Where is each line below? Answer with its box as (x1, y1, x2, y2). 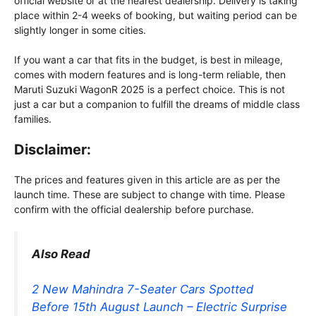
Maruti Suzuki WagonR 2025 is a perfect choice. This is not (14, 83, 285, 95)
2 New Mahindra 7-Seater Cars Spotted (32, 282, 253, 297)
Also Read (32, 247, 90, 261)
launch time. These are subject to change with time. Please (14, 188, 285, 200)
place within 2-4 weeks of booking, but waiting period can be (14, 9, 297, 21)
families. (14, 113, 51, 125)
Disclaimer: (14, 141, 91, 158)
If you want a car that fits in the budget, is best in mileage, (14, 54, 283, 66)
